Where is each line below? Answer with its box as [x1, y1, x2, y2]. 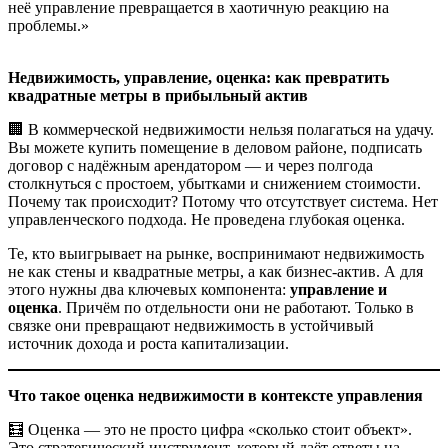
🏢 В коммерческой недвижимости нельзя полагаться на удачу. [8, 121, 434, 139]
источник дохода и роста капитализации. [8, 335, 289, 353]
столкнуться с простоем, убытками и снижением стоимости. [8, 175, 421, 193]
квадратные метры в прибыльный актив [8, 87, 308, 105]
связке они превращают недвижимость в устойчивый [8, 317, 374, 335]
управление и [290, 281, 387, 299]
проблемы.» [8, 17, 89, 35]
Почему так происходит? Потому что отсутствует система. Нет [8, 193, 438, 211]
